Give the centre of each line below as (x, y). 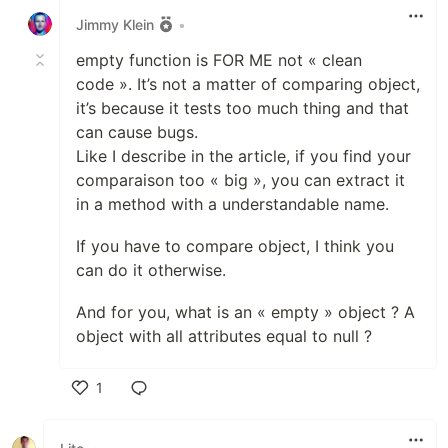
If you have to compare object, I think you (235, 246)
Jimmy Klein (115, 24)
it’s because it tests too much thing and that (242, 108)
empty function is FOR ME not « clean (219, 60)
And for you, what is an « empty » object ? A (245, 312)
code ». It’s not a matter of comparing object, (248, 84)
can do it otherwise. (151, 270)
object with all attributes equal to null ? (224, 336)
